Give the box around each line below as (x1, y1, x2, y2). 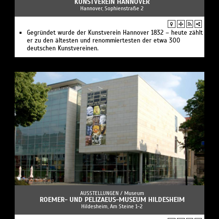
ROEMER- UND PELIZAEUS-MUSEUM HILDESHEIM (39, 196, 185, 204)
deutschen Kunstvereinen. (27, 44, 99, 52)
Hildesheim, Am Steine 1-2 (81, 203, 143, 210)
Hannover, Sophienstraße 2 (80, 4, 144, 12)
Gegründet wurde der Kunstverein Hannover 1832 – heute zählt (27, 28, 203, 37)
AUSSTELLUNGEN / (80, 190, 124, 197)
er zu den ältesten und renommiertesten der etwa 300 (27, 36, 180, 44)
